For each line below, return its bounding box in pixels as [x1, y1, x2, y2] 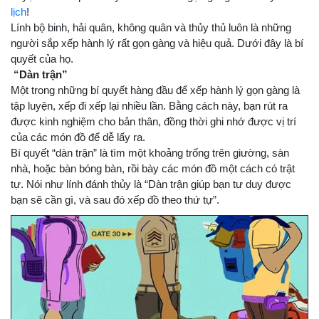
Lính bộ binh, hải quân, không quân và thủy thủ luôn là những [11, 21, 291, 33]
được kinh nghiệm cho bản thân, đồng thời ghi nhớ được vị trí [11, 115, 296, 127]
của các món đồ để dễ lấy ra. [11, 131, 145, 143]
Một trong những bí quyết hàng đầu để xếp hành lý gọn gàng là [11, 84, 300, 96]
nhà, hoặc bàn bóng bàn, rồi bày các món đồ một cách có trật [11, 162, 295, 174]
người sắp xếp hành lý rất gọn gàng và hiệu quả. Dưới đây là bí [11, 37, 303, 49]
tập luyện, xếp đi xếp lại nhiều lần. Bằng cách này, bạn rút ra [11, 100, 288, 112]
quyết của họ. [11, 53, 73, 65]
